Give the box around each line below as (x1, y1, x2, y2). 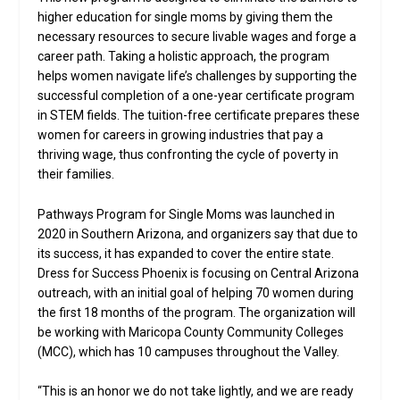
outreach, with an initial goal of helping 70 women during (37, 285, 354, 300)
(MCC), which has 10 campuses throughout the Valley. (37, 344, 340, 359)
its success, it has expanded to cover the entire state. (37, 246, 335, 261)
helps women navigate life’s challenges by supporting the (37, 69, 358, 84)
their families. (37, 167, 115, 182)
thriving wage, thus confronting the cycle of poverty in (37, 147, 339, 162)
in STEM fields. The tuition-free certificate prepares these (37, 108, 361, 123)
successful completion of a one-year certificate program (37, 88, 355, 104)
